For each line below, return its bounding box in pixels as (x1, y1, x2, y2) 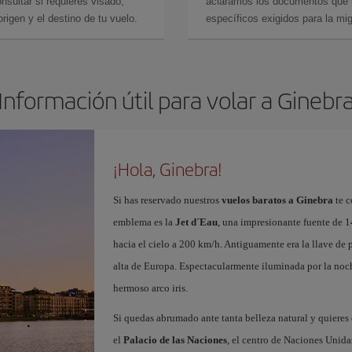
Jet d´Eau (174, 216, 218, 228)
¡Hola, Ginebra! (112, 156, 222, 181)
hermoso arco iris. (112, 282, 188, 294)
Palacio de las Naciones (123, 334, 227, 346)
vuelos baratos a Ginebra (221, 194, 333, 206)
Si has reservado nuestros (112, 194, 222, 206)
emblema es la (112, 216, 175, 228)
